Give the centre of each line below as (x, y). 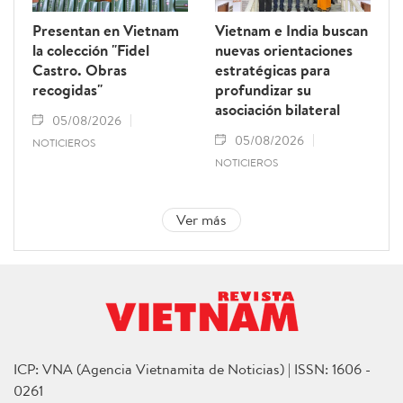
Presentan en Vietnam (106, 30)
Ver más (201, 219)
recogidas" (67, 89)
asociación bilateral (278, 109)
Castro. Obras (80, 69)
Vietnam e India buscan (291, 30)
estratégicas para (273, 69)
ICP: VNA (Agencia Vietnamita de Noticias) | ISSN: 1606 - (192, 369)
